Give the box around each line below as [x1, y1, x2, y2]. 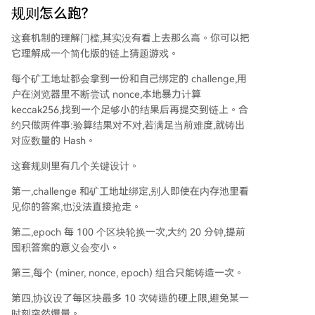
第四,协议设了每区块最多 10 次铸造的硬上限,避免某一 [11, 292, 249, 304]
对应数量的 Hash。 [11, 135, 96, 146]
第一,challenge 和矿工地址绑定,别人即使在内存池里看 [11, 186, 249, 197]
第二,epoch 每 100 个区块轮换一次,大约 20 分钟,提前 [11, 226, 245, 238]
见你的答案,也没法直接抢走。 [11, 201, 141, 212]
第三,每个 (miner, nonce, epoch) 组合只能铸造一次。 [11, 267, 244, 278]
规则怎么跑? [11, 5, 88, 22]
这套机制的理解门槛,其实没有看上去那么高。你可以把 [11, 32, 250, 44]
